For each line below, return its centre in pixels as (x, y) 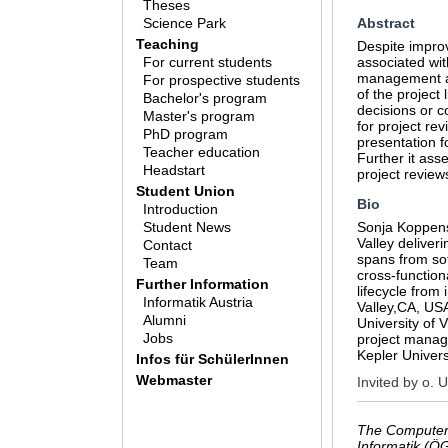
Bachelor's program (205, 98)
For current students (208, 62)
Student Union (185, 191)
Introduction (181, 209)
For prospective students (222, 80)
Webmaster (173, 380)
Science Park (185, 23)
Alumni (165, 320)
